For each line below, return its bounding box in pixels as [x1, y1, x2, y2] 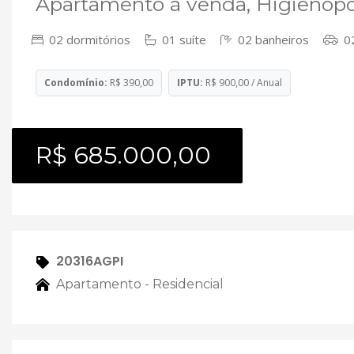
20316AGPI [53, 252, 123, 270]
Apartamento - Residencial [53, 276, 224, 292]
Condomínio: [44, 76, 107, 89]
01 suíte [159, 32, 206, 47]
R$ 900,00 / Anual [203, 76, 282, 89]
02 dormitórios [46, 32, 130, 47]
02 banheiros [235, 32, 309, 47]
